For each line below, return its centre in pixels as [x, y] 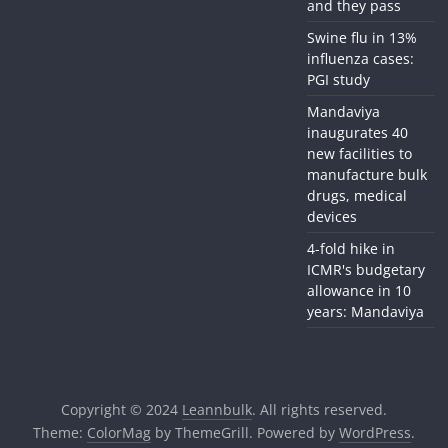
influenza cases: [360, 59]
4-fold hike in [350, 249]
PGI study [338, 80]
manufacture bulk [366, 175]
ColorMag [118, 433]
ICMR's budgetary [365, 270]
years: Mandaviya [365, 312]
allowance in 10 [358, 291]
